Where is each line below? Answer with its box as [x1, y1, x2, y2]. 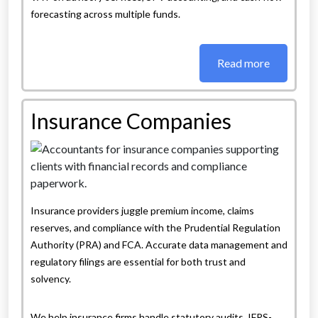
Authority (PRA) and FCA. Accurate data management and [31, 238, 287, 251]
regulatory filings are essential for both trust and [31, 256, 246, 268]
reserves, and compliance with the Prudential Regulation [31, 221, 280, 234]
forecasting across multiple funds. [31, 8, 180, 21]
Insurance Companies [31, 108, 231, 134]
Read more [217, 56, 270, 70]
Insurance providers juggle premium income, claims [31, 204, 254, 217]
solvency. [31, 273, 71, 285]
